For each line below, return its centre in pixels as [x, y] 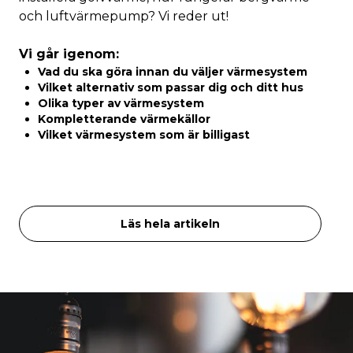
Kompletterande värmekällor [124, 119]
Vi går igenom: [69, 54]
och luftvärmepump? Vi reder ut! [124, 16]
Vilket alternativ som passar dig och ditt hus [171, 87]
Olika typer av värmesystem [121, 103]
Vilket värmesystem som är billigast [144, 135]
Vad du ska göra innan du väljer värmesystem [173, 72]
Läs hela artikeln [170, 224]
